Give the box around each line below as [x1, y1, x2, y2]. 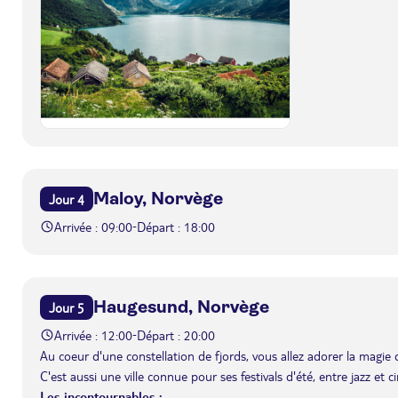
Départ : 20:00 [137, 326, 215, 343]
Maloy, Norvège [93, 187, 223, 209]
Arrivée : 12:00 [54, 326, 132, 343]
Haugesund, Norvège [93, 296, 269, 317]
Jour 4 [49, 190, 84, 207]
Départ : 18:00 [137, 218, 215, 235]
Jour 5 [49, 298, 84, 315]
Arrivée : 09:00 [54, 218, 132, 235]
